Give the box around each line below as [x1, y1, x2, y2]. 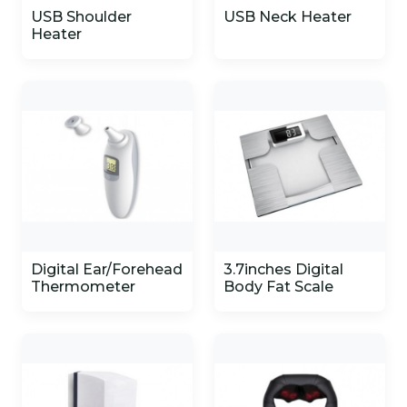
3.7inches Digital [223, 261, 343, 278]
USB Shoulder [31, 8, 132, 25]
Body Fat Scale [223, 278, 333, 295]
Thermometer [31, 278, 135, 295]
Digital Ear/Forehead [31, 261, 183, 278]
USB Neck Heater [223, 8, 352, 25]
